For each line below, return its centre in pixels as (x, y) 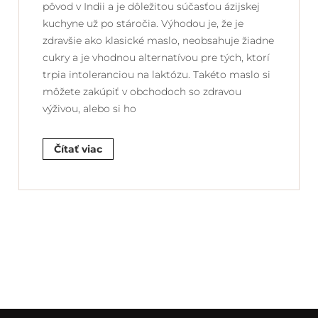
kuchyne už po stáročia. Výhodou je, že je (143, 23)
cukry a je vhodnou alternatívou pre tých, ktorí (156, 57)
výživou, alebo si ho (89, 108)
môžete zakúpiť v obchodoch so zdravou (142, 91)
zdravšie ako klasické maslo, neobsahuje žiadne (158, 40)
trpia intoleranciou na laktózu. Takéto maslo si (157, 74)
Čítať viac (78, 149)
